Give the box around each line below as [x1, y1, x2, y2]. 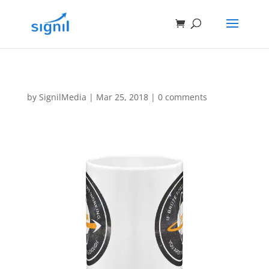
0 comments [157, 91, 207, 103]
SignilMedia [38, 91, 86, 103]
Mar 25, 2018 [95, 91, 148, 103]
